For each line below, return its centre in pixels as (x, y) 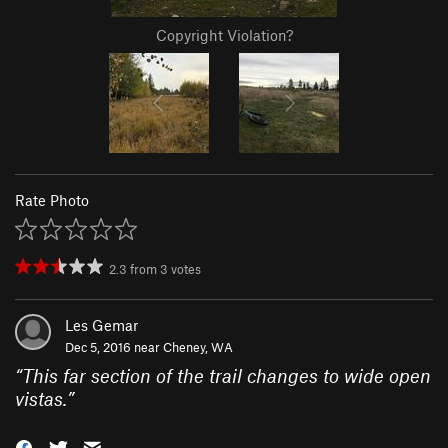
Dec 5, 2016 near (114, 347)
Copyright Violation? (224, 35)
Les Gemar (101, 325)
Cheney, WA (198, 347)
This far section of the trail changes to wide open (226, 376)
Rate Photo (52, 200)
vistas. (41, 399)
